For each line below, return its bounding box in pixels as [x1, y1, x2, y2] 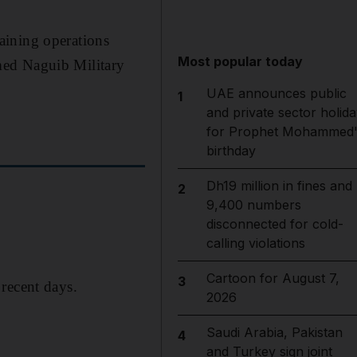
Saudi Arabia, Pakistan [206, 324, 343, 340]
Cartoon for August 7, [206, 270, 339, 286]
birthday [206, 143, 256, 159]
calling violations [206, 235, 305, 251]
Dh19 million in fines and [206, 178, 352, 194]
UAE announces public [206, 85, 347, 101]
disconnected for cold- [206, 216, 343, 232]
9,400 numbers [206, 197, 301, 213]
